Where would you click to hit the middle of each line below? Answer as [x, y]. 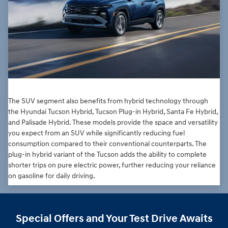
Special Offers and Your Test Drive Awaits [114, 219]
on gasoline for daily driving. [52, 176]
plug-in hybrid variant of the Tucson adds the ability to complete [107, 155]
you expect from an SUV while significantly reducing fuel [96, 133]
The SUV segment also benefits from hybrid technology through [108, 101]
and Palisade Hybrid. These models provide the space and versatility [113, 123]
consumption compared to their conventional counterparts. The [107, 144]
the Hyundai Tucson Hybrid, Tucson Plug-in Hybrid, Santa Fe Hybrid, [113, 112]
